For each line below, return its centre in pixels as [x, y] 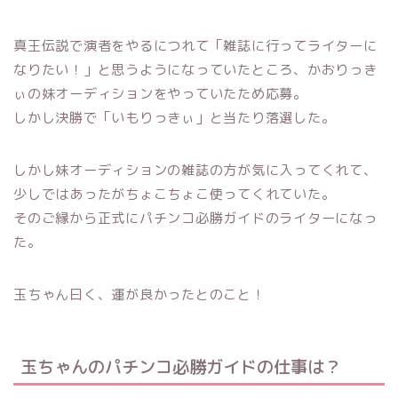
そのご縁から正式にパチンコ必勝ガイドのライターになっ [195, 218]
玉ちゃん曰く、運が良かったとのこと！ [139, 294]
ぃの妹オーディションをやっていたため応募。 [160, 93]
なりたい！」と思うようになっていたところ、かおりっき [195, 69]
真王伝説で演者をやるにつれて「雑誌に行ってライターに [195, 45]
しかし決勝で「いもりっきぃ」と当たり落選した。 [175, 117]
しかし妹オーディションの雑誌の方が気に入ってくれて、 [195, 170]
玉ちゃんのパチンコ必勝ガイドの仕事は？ [181, 367]
